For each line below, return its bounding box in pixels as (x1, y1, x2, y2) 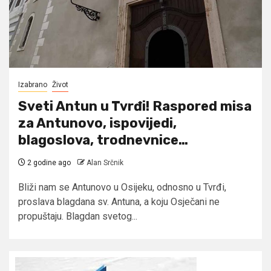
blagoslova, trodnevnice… (18, 131, 188, 148)
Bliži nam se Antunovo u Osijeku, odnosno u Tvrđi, (18, 181, 226, 193)
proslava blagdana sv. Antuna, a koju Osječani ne (18, 195, 220, 207)
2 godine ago (25, 158, 71, 167)
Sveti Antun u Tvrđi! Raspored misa (18, 97, 252, 114)
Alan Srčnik (87, 158, 123, 167)
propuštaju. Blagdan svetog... (18, 210, 137, 222)
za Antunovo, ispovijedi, (18, 114, 177, 131)
